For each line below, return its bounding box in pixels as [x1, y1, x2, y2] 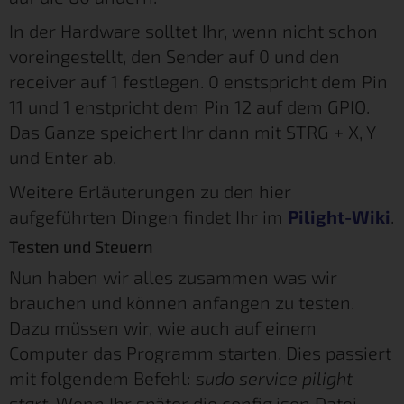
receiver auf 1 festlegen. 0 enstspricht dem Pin [9, 69, 388, 92]
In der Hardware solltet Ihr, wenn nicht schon [9, 19, 378, 41]
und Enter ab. [9, 145, 116, 168]
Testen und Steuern [9, 235, 153, 256]
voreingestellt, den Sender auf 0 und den [9, 44, 340, 67]
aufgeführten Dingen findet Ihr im [9, 205, 288, 227]
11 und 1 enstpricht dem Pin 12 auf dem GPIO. [9, 95, 370, 117]
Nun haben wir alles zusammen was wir [9, 265, 337, 288]
